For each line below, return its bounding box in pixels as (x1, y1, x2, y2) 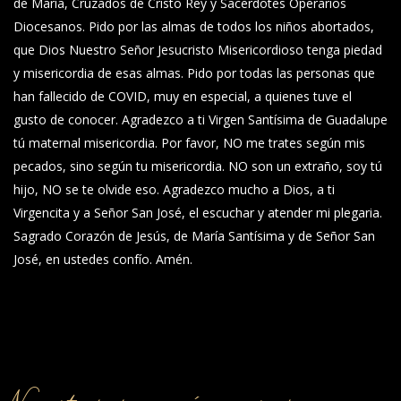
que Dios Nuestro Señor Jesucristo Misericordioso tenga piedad (13, 41, 382, 58)
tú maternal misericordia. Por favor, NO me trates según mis (13, 134, 365, 151)
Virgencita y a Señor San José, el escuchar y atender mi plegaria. (13, 204, 382, 221)
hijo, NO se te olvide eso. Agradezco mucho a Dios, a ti (13, 181, 335, 198)
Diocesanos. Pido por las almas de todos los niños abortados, (13, 18, 374, 35)
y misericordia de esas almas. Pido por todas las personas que (13, 64, 375, 81)
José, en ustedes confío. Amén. (13, 251, 192, 268)
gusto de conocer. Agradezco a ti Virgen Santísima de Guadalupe (13, 111, 388, 128)
